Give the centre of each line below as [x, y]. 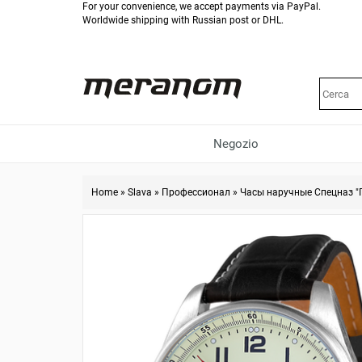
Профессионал [196, 192]
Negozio [236, 144]
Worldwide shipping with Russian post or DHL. [183, 20]
